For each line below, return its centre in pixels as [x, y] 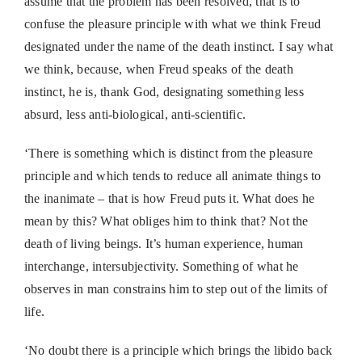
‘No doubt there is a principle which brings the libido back [178, 351]
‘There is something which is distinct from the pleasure [168, 154]
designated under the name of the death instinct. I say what [179, 47]
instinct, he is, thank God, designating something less [164, 92]
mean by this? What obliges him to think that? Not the [166, 221]
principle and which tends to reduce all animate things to [173, 176]
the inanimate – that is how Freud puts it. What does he [169, 199]
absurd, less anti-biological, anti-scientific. [135, 115]
